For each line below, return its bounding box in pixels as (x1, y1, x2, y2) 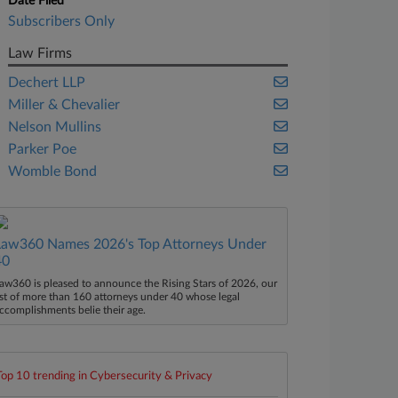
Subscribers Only (8, 14, 115, 28)
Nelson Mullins (8, 120, 102, 134)
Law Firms (8, 46, 73, 60)
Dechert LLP (8, 76, 86, 90)
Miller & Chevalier (8, 98, 121, 112)
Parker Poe (8, 142, 77, 156)
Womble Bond (8, 164, 98, 179)
